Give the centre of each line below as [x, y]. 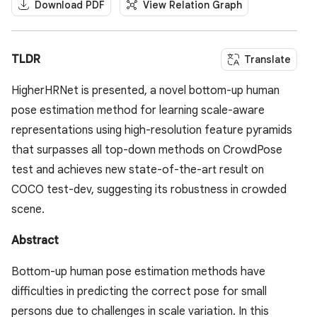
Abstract [35, 241]
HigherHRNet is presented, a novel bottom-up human [145, 91]
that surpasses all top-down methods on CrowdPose [147, 150]
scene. [28, 210]
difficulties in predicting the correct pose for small [139, 292]
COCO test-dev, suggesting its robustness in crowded [149, 190]
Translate [267, 60]
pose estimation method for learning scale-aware [138, 111]
